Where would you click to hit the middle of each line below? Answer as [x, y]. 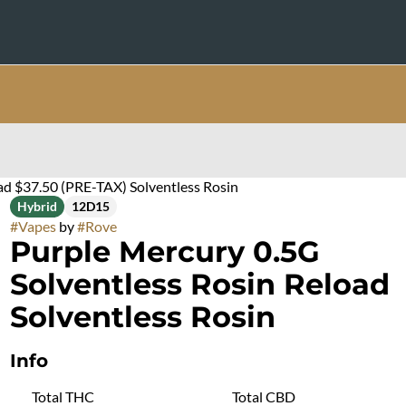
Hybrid [37, 206]
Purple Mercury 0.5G [164, 251]
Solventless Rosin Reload [199, 284]
